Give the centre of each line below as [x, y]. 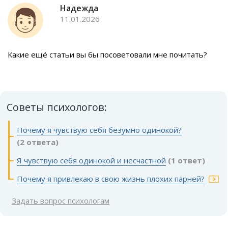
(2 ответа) [38, 142]
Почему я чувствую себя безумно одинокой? [99, 130]
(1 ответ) [187, 161]
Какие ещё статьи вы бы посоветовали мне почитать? [107, 55]
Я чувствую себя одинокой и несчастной [91, 161]
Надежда [79, 8]
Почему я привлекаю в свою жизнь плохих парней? [111, 179]
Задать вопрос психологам [61, 201]
